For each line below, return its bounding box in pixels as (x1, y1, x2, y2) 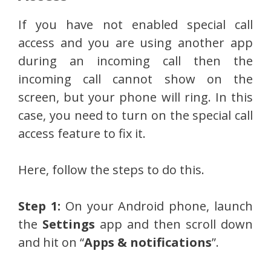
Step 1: (18, 198, 60, 215)
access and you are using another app (18, 34, 253, 51)
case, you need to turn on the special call (18, 107, 253, 124)
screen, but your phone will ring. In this (18, 89, 253, 106)
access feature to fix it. (18, 125, 146, 142)
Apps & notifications (84, 234, 212, 251)
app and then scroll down (95, 216, 253, 233)
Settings (42, 216, 95, 233)
